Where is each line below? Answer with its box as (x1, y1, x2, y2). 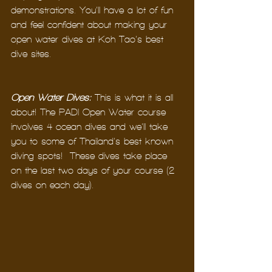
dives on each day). (11, 179, 93, 190)
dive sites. (11, 48, 51, 59)
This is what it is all (91, 92, 177, 103)
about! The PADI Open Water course (11, 106, 169, 117)
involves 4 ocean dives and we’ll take (11, 121, 171, 132)
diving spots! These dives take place (11, 150, 171, 161)
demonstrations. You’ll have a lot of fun (11, 4, 177, 15)
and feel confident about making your (11, 19, 171, 30)
